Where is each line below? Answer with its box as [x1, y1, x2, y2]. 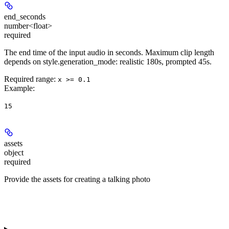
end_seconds [4, 12, 45, 21]
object [4, 148, 24, 157]
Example [4, 83, 33, 93]
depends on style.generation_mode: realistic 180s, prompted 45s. [4, 57, 212, 66]
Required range [4, 74, 54, 83]
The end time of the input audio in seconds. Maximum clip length [4, 48, 214, 57]
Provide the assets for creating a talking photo [4, 174, 150, 184]
